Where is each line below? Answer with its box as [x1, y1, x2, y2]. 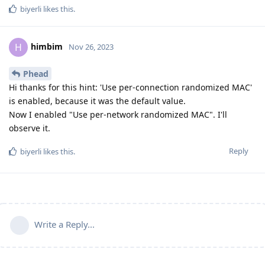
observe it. [9, 122, 50, 134]
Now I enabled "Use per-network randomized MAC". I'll [9, 109, 227, 121]
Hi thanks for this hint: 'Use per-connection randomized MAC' [9, 82, 252, 93]
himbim [31, 41, 63, 53]
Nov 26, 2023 [69, 41, 114, 53]
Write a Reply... [34, 218, 95, 231]
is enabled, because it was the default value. [9, 95, 186, 107]
